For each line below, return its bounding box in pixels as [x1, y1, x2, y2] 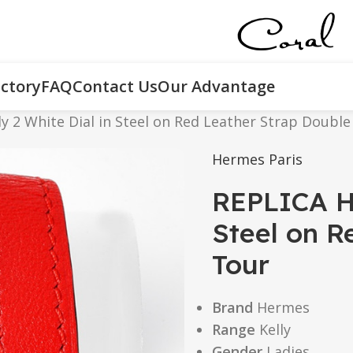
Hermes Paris [212, 150, 303, 169]
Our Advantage [158, 76, 275, 97]
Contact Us [72, 76, 158, 97]
